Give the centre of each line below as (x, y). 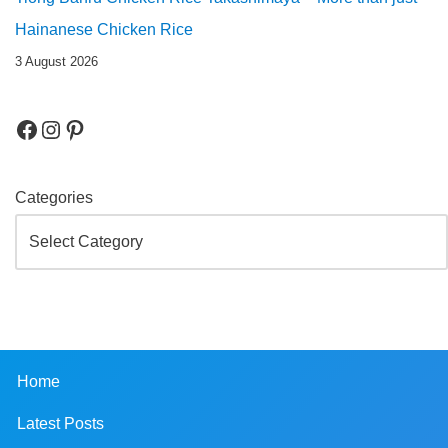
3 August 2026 (56, 61)
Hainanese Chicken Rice (104, 29)
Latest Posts (60, 423)
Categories (54, 197)
